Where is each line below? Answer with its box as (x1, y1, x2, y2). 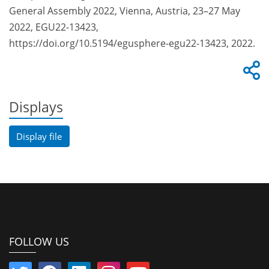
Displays (9, 98, 63, 117)
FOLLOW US (9, 234, 69, 249)
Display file (16, 130, 62, 142)
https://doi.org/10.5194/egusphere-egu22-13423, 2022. (9, 37, 255, 50)
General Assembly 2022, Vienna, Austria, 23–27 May (9, 4, 240, 18)
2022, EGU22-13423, (9, 20, 98, 34)
